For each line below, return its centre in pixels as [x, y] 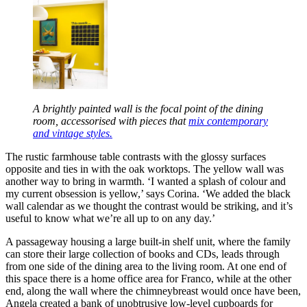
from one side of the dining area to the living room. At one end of [146, 266]
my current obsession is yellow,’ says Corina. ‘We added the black [148, 193]
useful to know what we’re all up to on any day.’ [110, 218]
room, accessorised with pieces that [111, 121]
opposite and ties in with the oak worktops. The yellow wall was [145, 169]
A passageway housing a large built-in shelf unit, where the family [148, 241]
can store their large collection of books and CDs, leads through [143, 254]
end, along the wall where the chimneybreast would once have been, [153, 291]
